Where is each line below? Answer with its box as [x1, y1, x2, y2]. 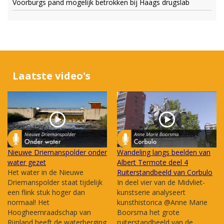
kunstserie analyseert [117, 187, 185, 197]
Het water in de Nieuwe [7, 167, 83, 177]
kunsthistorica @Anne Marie [117, 197, 207, 207]
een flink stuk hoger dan [7, 187, 85, 197]
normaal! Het [7, 197, 49, 207]
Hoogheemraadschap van [7, 207, 91, 217]
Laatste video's [12, 69, 90, 83]
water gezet [7, 157, 46, 167]
